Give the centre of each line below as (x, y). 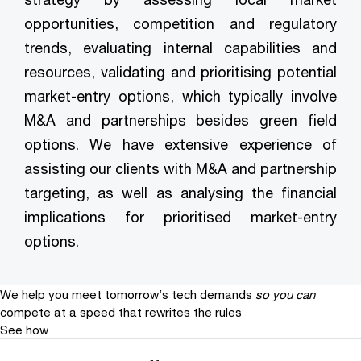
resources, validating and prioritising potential (180, 72)
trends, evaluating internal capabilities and (180, 48)
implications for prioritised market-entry (180, 217)
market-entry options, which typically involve (180, 96)
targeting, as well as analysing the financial (180, 193)
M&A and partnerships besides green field (180, 120)
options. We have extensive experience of (180, 145)
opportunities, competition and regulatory (180, 24)
